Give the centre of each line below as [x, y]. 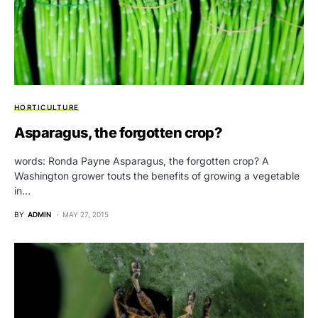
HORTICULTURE [46, 107]
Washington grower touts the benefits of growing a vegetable [157, 175]
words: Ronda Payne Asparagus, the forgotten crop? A [142, 160]
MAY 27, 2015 [86, 214]
